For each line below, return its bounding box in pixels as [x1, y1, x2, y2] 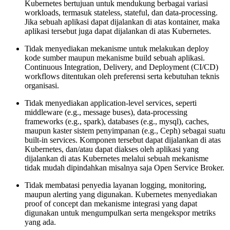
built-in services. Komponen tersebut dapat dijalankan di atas [25, 135, 221, 144]
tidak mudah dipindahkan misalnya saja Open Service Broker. [25, 163, 224, 172]
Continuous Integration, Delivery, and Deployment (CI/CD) [25, 62, 218, 71]
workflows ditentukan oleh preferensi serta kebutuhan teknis [25, 71, 219, 81]
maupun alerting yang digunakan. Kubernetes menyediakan [25, 189, 217, 199]
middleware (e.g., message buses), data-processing [25, 107, 187, 117]
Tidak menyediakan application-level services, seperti [25, 98, 197, 107]
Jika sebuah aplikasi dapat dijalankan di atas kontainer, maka [25, 17, 220, 26]
